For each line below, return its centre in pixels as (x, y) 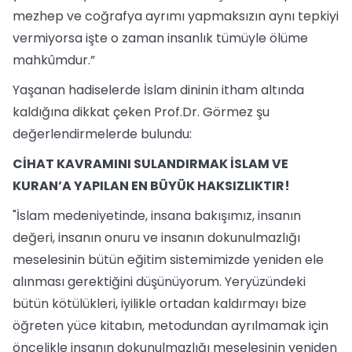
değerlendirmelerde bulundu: (102, 134)
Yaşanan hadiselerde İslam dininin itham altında (158, 90)
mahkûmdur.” (54, 60)
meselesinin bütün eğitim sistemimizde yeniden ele (168, 260)
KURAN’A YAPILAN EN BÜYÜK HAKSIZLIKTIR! (151, 186)
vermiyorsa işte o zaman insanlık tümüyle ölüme (160, 38)
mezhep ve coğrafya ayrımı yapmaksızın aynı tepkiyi (176, 16)
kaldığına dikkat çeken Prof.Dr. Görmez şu (141, 112)
